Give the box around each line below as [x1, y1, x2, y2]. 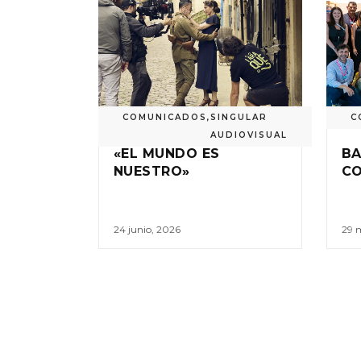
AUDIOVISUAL [210, 129, 288, 140]
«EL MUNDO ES [114, 145, 220, 161]
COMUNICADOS [122, 111, 207, 122]
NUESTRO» [114, 163, 190, 179]
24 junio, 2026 [114, 222, 180, 235]
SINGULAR [210, 111, 268, 122]
